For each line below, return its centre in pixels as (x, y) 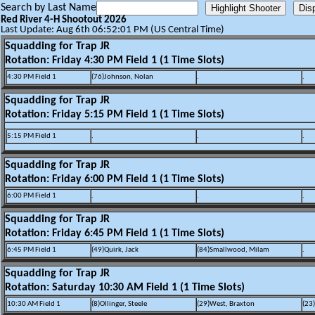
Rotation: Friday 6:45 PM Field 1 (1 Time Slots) (115, 233)
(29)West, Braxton (226, 304)
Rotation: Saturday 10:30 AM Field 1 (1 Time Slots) (125, 288)
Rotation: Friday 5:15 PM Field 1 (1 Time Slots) (115, 115)
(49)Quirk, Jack (115, 250)
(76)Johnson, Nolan (122, 77)
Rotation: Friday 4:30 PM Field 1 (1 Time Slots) (115, 60)
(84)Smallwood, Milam (233, 250)
